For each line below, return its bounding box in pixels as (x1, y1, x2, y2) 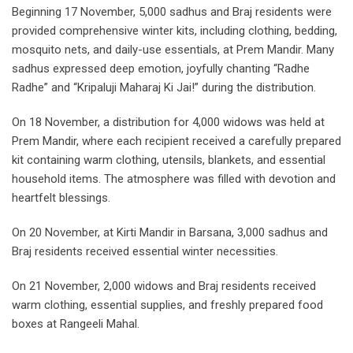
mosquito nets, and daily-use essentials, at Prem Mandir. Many (12, 43, 334, 58)
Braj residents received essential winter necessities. (12, 244, 278, 259)
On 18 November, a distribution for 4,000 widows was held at (12, 115, 325, 130)
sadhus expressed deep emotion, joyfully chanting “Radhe (12, 61, 310, 76)
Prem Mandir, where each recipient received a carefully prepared (12, 134, 341, 149)
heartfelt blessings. (12, 191, 110, 206)
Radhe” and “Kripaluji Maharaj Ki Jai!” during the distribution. (12, 80, 316, 95)
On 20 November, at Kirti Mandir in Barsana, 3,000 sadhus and (12, 225, 328, 240)
